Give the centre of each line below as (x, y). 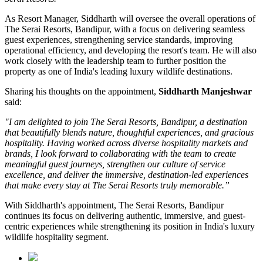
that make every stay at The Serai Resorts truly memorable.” (117, 186)
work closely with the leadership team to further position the (115, 61)
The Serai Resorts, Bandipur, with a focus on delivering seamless (125, 29)
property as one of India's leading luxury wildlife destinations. (119, 72)
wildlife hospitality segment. (57, 237)
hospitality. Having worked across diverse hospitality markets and (126, 143)
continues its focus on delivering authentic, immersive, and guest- (125, 216)
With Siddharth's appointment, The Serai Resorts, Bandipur (114, 205)
